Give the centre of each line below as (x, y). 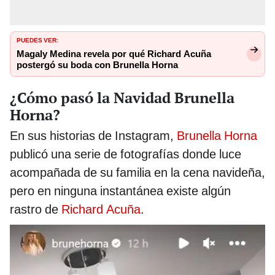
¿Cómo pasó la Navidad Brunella (122, 97)
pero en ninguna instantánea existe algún (120, 191)
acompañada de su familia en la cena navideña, (137, 172)
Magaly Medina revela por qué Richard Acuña (114, 54)
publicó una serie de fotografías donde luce (126, 154)
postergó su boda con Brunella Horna (97, 65)
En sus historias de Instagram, (93, 135)
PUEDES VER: (37, 40)
